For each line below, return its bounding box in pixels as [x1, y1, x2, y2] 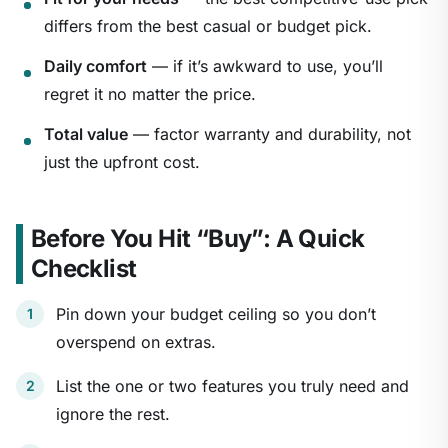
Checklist [30, 254, 137, 284]
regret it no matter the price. [44, 84, 256, 105]
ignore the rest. [56, 404, 170, 425]
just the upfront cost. [44, 152, 200, 173]
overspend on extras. [56, 332, 216, 353]
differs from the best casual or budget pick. [44, 16, 372, 37]
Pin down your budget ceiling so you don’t [56, 304, 376, 325]
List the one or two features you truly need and [56, 376, 409, 397]
